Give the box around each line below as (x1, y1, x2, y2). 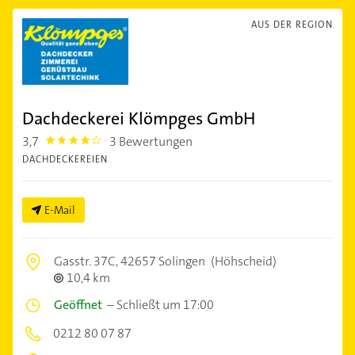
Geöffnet (54, 296, 102, 314)
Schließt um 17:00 (116, 296, 214, 314)
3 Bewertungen (109, 133, 193, 151)
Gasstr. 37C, (54, 253, 120, 270)
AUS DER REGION (251, 18, 333, 32)
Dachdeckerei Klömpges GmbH (22, 107, 255, 131)
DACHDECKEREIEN (22, 153, 108, 166)
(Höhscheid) (208, 253, 277, 270)
